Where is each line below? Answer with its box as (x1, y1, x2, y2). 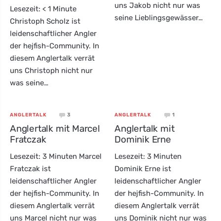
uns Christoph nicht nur (10, 66, 93, 75)
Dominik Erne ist (114, 164, 172, 173)
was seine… (10, 78, 48, 87)
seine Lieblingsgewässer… (114, 13, 203, 23)
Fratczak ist (10, 164, 51, 173)
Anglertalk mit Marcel (10, 122, 100, 134)
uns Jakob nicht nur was (114, 1, 201, 10)
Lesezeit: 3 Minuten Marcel (10, 151, 102, 161)
